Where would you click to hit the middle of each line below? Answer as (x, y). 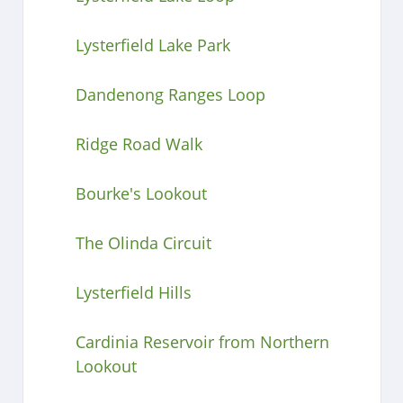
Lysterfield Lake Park (152, 45)
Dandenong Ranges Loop (170, 94)
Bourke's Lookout (141, 193)
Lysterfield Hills (133, 292)
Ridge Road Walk (139, 143)
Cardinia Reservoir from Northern (202, 341)
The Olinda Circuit (143, 242)
